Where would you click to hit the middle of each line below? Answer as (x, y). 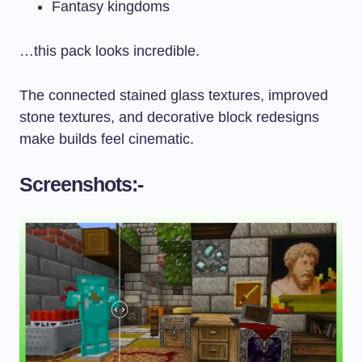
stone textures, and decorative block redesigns (169, 117)
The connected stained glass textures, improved (174, 95)
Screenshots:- (82, 184)
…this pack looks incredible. (109, 51)
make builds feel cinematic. (107, 139)
